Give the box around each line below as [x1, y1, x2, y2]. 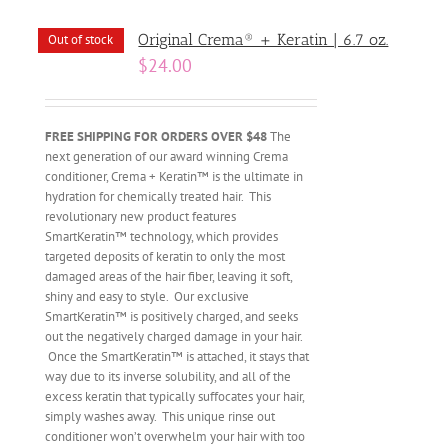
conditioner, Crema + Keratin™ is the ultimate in [45, 168, 304, 185]
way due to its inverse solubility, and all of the [45, 368, 292, 385]
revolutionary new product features [45, 208, 237, 225]
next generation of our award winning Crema [45, 148, 289, 165]
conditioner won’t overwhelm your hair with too [45, 428, 306, 445]
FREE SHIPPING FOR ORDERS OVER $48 [45, 128, 268, 145]
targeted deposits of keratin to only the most [45, 248, 286, 265]
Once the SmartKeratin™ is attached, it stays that [45, 348, 310, 365]
